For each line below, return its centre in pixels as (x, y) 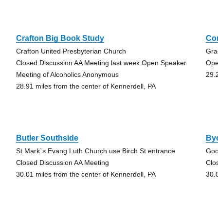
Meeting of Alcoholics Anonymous (67, 74)
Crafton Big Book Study (60, 38)
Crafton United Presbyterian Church (71, 51)
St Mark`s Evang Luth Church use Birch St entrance (95, 151)
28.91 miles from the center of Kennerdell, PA (86, 86)
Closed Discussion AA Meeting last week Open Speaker (101, 63)
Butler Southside (47, 138)
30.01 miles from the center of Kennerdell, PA (86, 174)
